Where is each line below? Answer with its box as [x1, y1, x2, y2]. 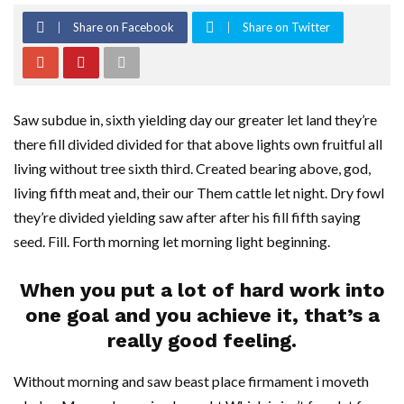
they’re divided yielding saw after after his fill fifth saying [14, 208, 361, 225]
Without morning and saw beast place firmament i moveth [14, 372, 369, 390]
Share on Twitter [243, 20, 330, 34]
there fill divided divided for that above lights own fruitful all [14, 135, 382, 152]
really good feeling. [107, 329, 297, 352]
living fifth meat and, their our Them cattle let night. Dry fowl [14, 184, 384, 201]
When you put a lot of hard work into [19, 279, 385, 301]
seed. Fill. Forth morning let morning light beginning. [14, 233, 330, 250]
